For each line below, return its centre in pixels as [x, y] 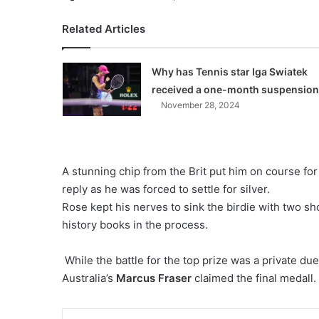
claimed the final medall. [254, 278]
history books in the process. [135, 225]
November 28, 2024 [200, 105]
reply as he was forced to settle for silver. [166, 189]
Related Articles [104, 29]
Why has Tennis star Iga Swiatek [229, 72]
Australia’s [89, 278]
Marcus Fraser [154, 278]
